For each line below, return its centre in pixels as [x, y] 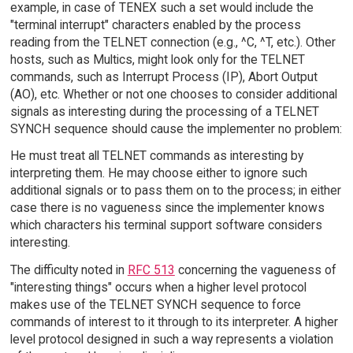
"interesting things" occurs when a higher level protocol [158, 288]
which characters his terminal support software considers [166, 225]
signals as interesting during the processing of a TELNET [164, 111]
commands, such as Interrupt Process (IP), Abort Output [163, 76]
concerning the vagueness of [255, 270]
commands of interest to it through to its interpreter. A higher [174, 322]
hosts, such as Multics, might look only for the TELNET [157, 59]
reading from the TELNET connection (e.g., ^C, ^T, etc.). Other [173, 42]
